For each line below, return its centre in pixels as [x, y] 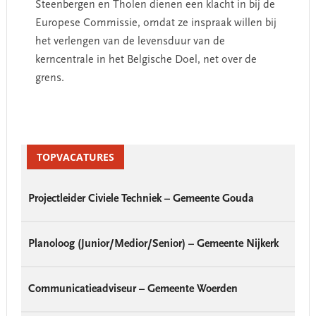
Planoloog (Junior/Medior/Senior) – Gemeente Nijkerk [153, 244]
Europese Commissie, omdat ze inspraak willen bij [156, 23]
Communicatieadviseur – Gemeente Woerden [133, 289]
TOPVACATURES [75, 157]
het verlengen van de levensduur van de [130, 42]
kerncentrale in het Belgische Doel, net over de [146, 60]
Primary [30, 139]
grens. [49, 78]
